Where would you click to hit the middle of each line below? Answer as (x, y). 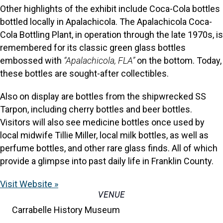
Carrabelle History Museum (66, 210)
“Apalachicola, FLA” (99, 60)
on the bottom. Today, (178, 60)
